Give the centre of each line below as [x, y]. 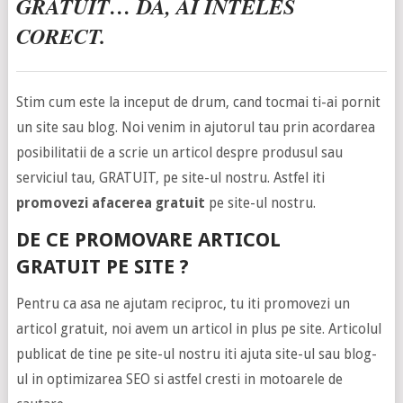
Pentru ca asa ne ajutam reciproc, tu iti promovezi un [183, 304]
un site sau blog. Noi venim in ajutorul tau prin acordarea [195, 127]
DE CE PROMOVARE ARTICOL [148, 239]
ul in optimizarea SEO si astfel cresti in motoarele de [179, 379]
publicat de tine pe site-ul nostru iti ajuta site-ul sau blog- [196, 354]
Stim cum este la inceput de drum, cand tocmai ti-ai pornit [198, 102]
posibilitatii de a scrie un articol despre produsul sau [179, 152]
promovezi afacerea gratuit [110, 203]
